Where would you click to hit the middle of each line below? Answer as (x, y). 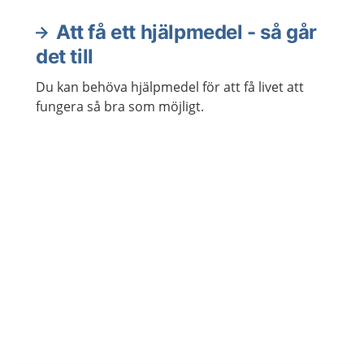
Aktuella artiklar (108, 47)
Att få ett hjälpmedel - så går (187, 32)
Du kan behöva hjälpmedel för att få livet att (170, 87)
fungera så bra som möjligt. (120, 106)
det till (65, 56)
